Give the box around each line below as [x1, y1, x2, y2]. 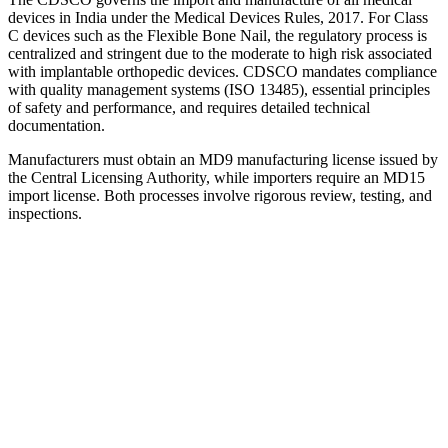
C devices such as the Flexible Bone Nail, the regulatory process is [8, 26, 427, 44]
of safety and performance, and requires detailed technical [8, 98, 370, 116]
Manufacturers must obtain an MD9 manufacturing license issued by [8, 150, 438, 168]
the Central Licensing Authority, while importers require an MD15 [8, 168, 425, 186]
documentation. [8, 116, 105, 134]
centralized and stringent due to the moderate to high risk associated [8, 44, 432, 62]
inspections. [8, 204, 82, 222]
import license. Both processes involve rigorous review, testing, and [8, 186, 432, 204]
